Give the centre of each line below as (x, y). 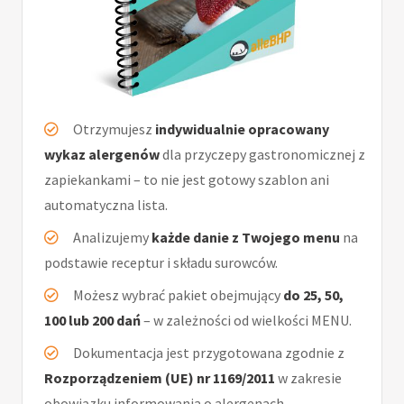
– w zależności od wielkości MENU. (246, 321)
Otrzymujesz (114, 129)
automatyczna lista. (106, 205)
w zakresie (308, 378)
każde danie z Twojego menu (246, 238)
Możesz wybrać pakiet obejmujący (178, 295)
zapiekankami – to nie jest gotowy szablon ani (187, 180)
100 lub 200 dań (92, 321)
